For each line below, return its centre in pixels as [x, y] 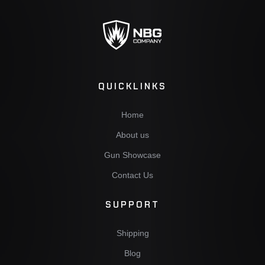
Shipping [132, 233]
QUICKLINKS [132, 86]
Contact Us [132, 175]
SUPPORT [132, 204]
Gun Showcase [132, 155]
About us [132, 135]
